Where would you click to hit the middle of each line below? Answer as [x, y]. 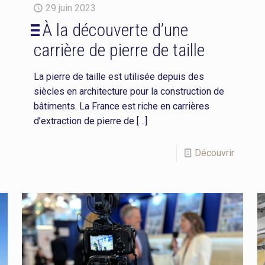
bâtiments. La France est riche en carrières [121, 106]
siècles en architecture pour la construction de [129, 91]
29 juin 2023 [70, 8]
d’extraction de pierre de [84, 121]
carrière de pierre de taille [119, 50]
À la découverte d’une [115, 30]
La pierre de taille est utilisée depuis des [119, 76]
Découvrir [215, 153]
